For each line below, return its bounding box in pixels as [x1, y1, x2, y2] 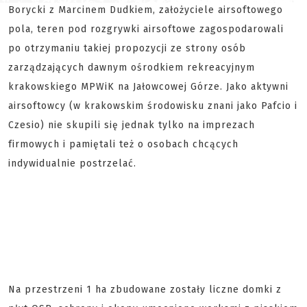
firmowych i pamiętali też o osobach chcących [8, 138, 238, 150]
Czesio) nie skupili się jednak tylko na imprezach [8, 119, 255, 131]
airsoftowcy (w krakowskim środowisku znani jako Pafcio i [8, 100, 297, 112]
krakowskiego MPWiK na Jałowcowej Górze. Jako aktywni [8, 81, 288, 93]
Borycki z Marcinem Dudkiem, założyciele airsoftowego [8, 4, 283, 16]
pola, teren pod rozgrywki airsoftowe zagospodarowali [8, 23, 284, 35]
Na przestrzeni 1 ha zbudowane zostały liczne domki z [8, 284, 282, 295]
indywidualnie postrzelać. [8, 158, 136, 169]
